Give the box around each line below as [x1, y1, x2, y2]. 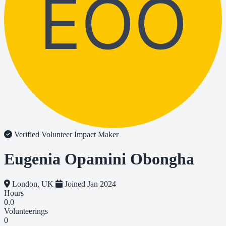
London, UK [10, 179, 55, 188]
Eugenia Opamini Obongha [4, 150, 194, 168]
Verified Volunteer [12, 130, 74, 139]
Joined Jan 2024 [63, 179, 116, 188]
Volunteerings [4, 206, 48, 215]
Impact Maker [74, 130, 119, 139]
